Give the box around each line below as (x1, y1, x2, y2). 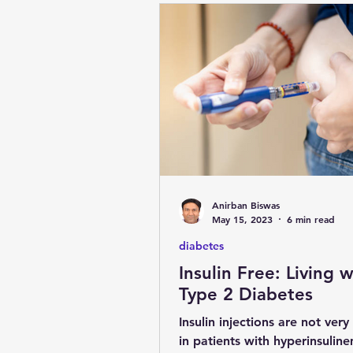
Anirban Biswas (212, 199, 280, 211)
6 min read (287, 212, 335, 225)
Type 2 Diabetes (179, 283, 313, 305)
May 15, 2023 (212, 212, 273, 225)
